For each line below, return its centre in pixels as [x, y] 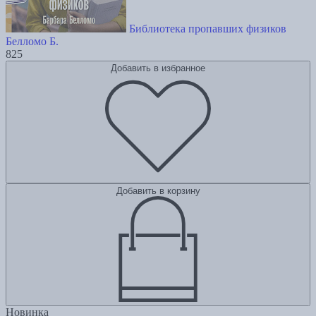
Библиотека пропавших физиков [208, 29]
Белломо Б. [32, 42]
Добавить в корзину [158, 191]
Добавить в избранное [158, 68]
